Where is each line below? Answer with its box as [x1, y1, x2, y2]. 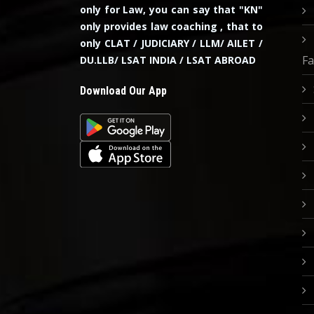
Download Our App [80, 84, 167, 97]
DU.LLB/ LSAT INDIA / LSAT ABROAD [80, 53, 256, 67]
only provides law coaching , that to [80, 20, 263, 33]
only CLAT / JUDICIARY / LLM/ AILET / [80, 36, 263, 50]
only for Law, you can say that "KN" [80, 3, 263, 16]
